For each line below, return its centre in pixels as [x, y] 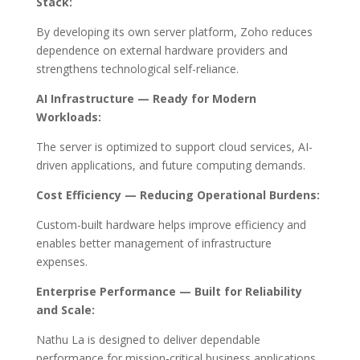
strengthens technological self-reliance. [137, 69]
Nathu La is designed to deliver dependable [148, 340]
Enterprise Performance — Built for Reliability [169, 292]
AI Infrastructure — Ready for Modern [146, 99]
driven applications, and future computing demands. [170, 166]
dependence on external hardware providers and [162, 51]
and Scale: [65, 310]
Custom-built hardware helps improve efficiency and [171, 225]
